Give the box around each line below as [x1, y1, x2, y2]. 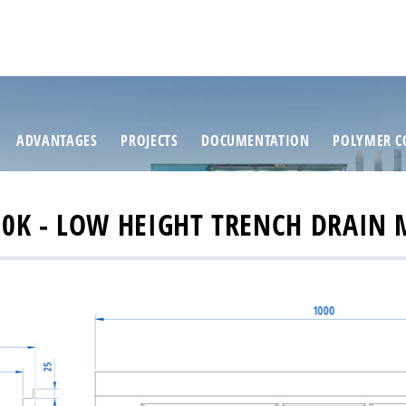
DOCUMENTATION [201, 130, 310, 151]
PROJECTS [121, 130, 179, 151]
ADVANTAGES [16, 130, 98, 151]
